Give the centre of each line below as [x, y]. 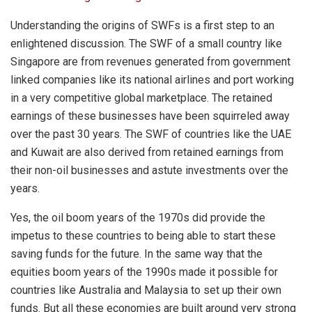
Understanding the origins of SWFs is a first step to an [142, 25]
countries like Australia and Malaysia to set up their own [146, 290]
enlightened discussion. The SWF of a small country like [146, 43]
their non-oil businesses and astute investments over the [149, 170]
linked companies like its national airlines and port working [152, 79]
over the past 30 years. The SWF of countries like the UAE [151, 134]
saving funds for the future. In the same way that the [136, 253]
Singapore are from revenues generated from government [150, 61]
